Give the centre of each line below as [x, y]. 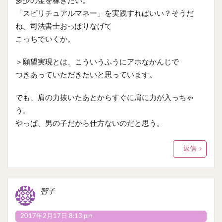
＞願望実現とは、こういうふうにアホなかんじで [97, 62]
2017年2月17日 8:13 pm [56, 216]
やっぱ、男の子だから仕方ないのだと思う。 [90, 123]
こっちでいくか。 [45, 39]
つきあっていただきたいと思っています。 [86, 75]
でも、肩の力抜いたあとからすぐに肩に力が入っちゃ [105, 98]
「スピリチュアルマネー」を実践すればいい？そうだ [105, 13]
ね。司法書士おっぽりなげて [64, 26]
